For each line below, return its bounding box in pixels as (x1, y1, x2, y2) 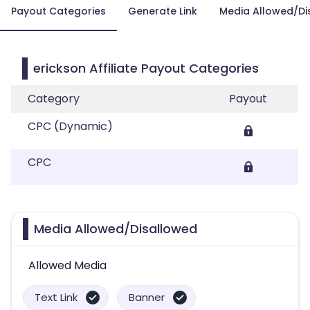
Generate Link (128, 4, 197, 18)
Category (28, 91, 80, 107)
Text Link (35, 290, 77, 304)
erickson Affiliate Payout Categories (33, 60, 259, 77)
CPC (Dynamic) (28, 118, 113, 134)
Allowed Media (28, 257, 107, 273)
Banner (129, 290, 165, 304)
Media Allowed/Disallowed (34, 220, 197, 237)
